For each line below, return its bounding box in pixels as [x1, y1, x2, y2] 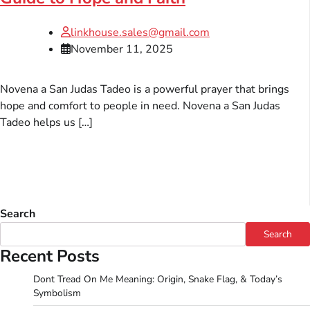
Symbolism [33, 286, 81, 300]
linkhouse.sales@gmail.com [71, 24, 210, 40]
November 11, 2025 [71, 41, 173, 57]
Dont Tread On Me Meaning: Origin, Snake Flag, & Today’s [33, 272, 282, 286]
